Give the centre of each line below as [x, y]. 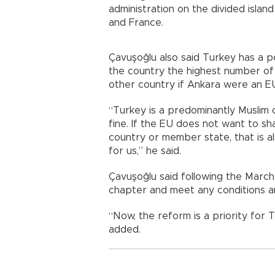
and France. [147, 23]
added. [125, 230]
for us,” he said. [156, 151]
